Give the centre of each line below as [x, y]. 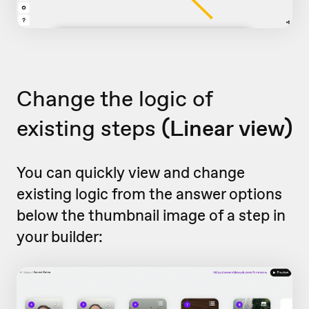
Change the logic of [114, 98]
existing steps [89, 128]
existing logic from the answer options [149, 193]
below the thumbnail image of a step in [151, 215]
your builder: [60, 236]
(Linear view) [227, 128]
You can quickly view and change [131, 172]
